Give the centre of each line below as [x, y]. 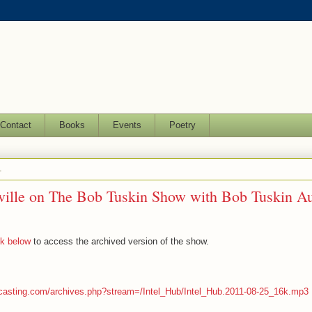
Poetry [182, 125]
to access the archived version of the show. [120, 241]
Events [127, 125]
